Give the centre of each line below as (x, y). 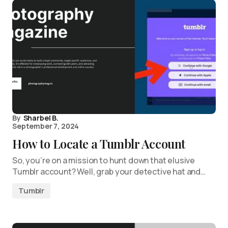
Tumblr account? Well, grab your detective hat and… (109, 172)
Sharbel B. (41, 118)
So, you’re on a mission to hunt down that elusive (104, 160)
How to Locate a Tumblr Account (99, 144)
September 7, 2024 (46, 126)
